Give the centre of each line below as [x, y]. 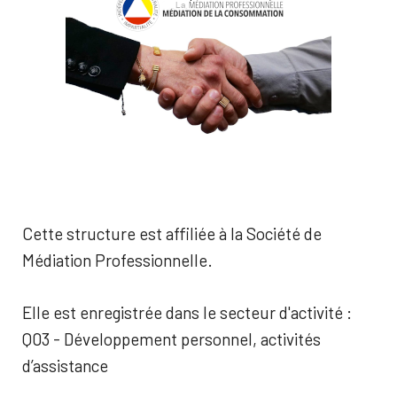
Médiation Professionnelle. [117, 260]
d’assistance [65, 365]
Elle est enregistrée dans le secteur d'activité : [187, 312]
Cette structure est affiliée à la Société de [172, 234]
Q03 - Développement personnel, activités [171, 339]
